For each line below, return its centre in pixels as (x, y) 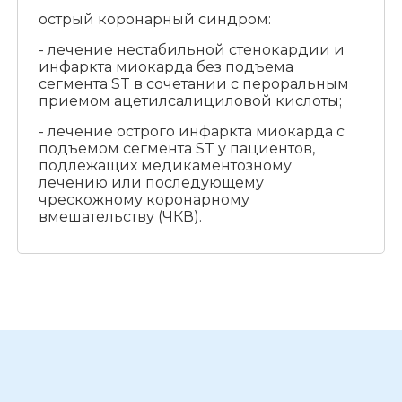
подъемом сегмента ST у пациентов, (176, 149)
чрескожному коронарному (144, 200)
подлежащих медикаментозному (165, 166)
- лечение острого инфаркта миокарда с (191, 132)
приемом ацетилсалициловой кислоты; (190, 101)
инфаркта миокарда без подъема (166, 67)
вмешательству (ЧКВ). (120, 217)
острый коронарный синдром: (154, 20)
